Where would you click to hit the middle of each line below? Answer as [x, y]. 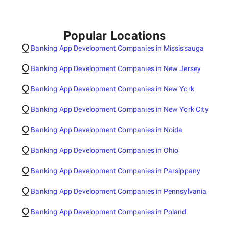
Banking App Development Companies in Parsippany [116, 171]
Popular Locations [114, 36]
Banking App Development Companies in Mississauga [118, 48]
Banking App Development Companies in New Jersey [116, 68]
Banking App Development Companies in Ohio [105, 150]
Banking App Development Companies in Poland [109, 212]
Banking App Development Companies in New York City [120, 109]
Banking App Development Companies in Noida [107, 130]
